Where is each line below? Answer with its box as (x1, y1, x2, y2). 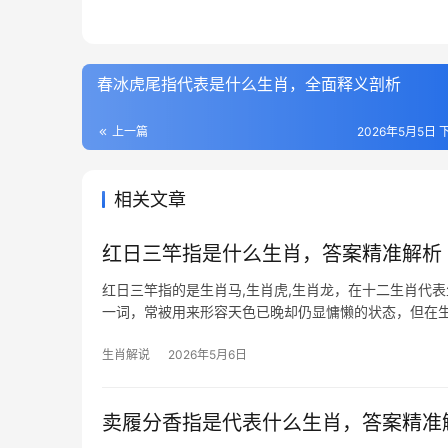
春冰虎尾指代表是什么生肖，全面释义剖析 (97, 74, 401, 94)
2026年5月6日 (168, 347, 247, 362)
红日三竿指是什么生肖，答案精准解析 (102, 242, 442, 266)
